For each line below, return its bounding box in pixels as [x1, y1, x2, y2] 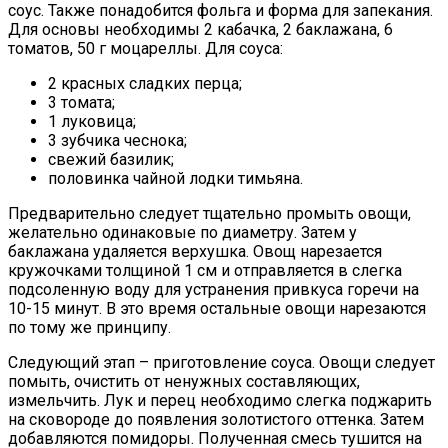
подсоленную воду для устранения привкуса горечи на [8, 280, 419, 300]
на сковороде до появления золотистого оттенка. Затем [8, 410, 424, 430]
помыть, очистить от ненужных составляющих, [8, 372, 360, 392]
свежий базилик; [48, 150, 174, 170]
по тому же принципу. [8, 318, 171, 338]
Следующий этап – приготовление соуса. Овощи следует [8, 353, 435, 373]
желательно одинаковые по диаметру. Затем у [8, 223, 357, 243]
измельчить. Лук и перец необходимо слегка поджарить [8, 391, 432, 411]
